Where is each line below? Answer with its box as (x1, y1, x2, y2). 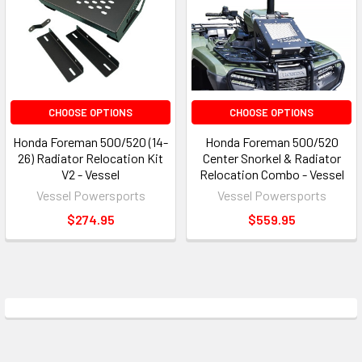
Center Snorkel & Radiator (202, 150, 341, 166)
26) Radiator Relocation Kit (18, 150, 163, 166)
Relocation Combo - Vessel (199, 166, 344, 183)
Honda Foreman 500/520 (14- (13, 134, 168, 150)
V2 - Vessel (61, 166, 120, 183)
